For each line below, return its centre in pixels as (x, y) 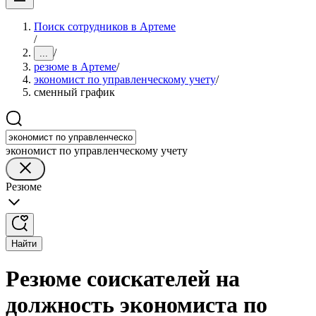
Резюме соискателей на (123, 279)
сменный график (74, 92)
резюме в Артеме (75, 67)
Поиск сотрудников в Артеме (105, 26)
